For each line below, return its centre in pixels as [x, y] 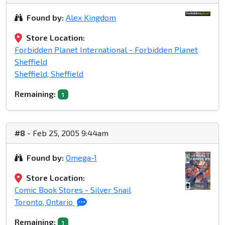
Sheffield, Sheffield [49, 74]
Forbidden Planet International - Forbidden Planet [106, 50]
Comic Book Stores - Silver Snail [73, 190]
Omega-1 [81, 158]
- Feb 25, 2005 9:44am [67, 133]
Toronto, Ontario [45, 202]
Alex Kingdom [91, 18]
